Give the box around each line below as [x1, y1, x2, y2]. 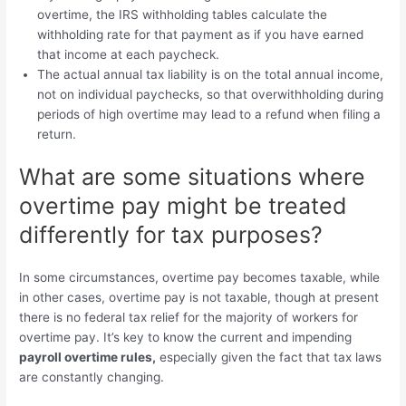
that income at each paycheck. [37, 46, 220, 62]
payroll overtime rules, [19, 350, 157, 365]
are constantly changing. [19, 370, 165, 385]
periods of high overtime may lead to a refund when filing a [37, 106, 382, 121]
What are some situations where [19, 163, 366, 191]
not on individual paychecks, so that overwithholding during [37, 86, 384, 101]
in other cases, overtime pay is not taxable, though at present [19, 290, 380, 305]
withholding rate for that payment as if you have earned [37, 26, 364, 42]
